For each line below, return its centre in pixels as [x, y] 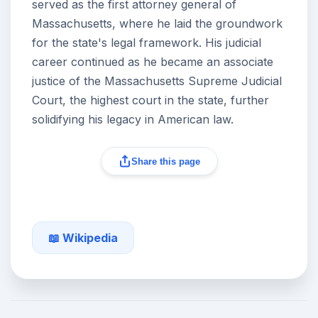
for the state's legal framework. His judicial [147, 43]
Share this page [165, 161]
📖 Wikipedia [83, 238]
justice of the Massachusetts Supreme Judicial [157, 81]
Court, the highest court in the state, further [150, 100]
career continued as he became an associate [153, 62]
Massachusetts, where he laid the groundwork [157, 24]
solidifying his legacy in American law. [133, 120]
